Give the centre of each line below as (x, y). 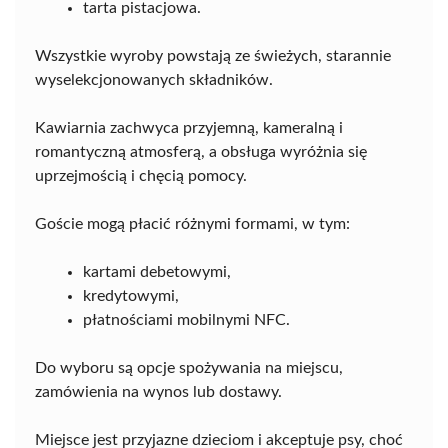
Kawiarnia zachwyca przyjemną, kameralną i (189, 128)
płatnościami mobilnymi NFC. (186, 320)
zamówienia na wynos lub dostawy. (158, 392)
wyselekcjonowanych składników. (154, 80)
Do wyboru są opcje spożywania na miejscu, (189, 368)
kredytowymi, (131, 296)
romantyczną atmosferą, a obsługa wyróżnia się (201, 152)
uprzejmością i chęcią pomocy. (141, 176)
